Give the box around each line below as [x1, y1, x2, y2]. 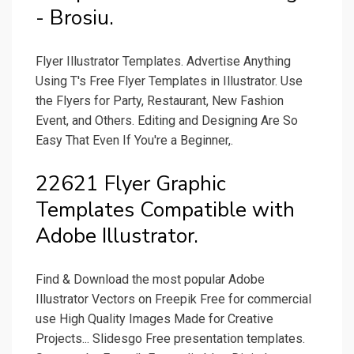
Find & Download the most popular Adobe [36, 272, 265, 288]
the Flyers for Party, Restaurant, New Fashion [36, 93, 284, 109]
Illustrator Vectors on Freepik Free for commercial [36, 292, 311, 307]
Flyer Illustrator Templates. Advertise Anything [36, 54, 291, 70]
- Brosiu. [36, 4, 114, 32]
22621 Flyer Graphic [36, 170, 226, 198]
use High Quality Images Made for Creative [36, 311, 273, 327]
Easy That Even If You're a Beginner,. [36, 133, 233, 149]
